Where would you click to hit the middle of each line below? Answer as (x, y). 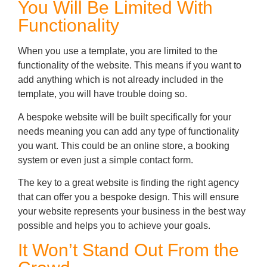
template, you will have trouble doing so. (103, 94)
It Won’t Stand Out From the (128, 250)
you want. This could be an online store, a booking (124, 145)
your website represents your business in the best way (132, 211)
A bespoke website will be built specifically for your (125, 117)
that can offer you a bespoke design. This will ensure (128, 197)
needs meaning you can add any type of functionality (128, 131)
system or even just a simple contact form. (105, 160)
